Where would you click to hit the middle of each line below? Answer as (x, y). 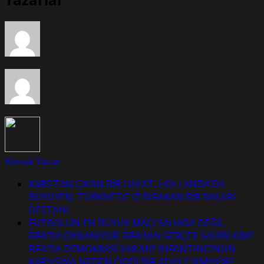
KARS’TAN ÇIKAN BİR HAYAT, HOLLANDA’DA (126, 184)
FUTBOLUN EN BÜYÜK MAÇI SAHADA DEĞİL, (128, 223)
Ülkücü (68, 10)
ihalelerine (76, 101)
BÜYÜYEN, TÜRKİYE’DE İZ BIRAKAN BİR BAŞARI (132, 197)
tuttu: (65, 62)
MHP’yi (68, 36)
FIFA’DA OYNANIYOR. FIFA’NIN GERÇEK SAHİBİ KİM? (141, 236)
